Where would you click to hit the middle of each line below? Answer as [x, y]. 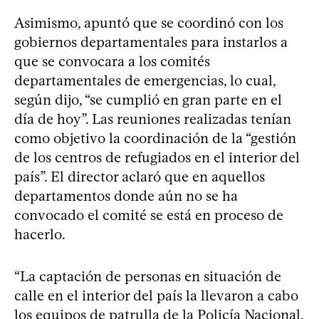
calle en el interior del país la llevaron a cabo [156, 295]
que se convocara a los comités [112, 61]
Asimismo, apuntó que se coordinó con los [149, 22]
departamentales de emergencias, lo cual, [145, 80]
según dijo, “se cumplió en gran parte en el [148, 99]
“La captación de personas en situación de [148, 276]
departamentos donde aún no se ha [126, 195]
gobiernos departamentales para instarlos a [151, 42]
